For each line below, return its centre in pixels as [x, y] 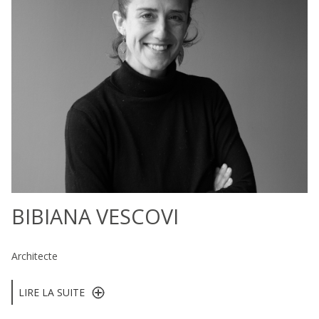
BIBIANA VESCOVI [95, 216]
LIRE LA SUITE [52, 292]
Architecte [35, 256]
